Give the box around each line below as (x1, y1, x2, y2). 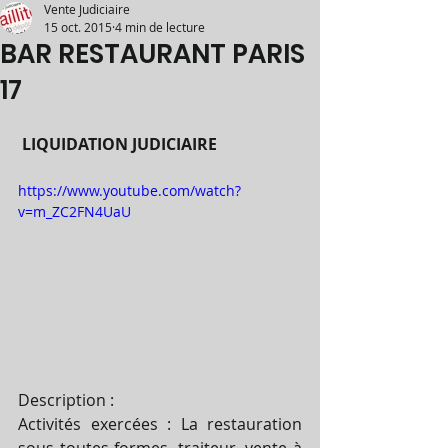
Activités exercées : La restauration (18, 412, 302, 435)
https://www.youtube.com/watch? (18, 181, 241, 200)
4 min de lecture (115, 19, 205, 35)
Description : (18, 388, 118, 411)
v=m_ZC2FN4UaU (18, 202, 131, 221)
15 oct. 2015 (44, 19, 112, 35)
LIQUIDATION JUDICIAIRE (22, 133, 221, 155)
